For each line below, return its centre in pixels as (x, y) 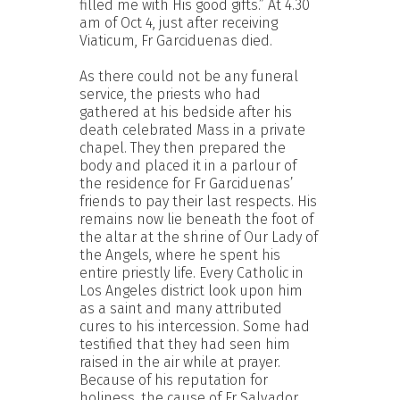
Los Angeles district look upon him (191, 290)
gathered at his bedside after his (186, 112)
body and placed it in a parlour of (188, 165)
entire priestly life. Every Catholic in (192, 272)
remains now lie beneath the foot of (196, 219)
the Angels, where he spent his (180, 254)
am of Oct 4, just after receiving (179, 22)
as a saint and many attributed (181, 308)
